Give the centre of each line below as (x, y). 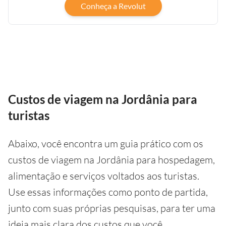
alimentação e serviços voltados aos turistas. (104, 176)
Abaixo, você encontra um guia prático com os (106, 144)
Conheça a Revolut (113, 6)
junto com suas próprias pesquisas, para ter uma (112, 208)
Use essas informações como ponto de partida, (108, 192)
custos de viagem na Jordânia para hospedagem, (111, 160)
